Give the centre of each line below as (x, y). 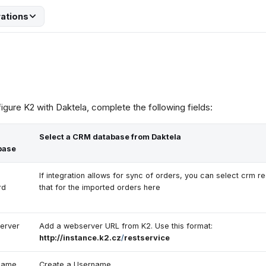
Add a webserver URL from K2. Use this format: (126, 226)
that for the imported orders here (100, 187)
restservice (147, 238)
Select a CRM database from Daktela (110, 137)
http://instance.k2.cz (80, 238)
